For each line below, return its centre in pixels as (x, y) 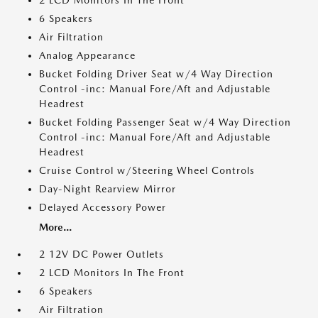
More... (55, 227)
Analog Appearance (87, 55)
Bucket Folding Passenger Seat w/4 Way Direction (165, 122)
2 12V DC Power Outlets (102, 254)
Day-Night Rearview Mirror (108, 189)
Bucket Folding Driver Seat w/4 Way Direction (156, 74)
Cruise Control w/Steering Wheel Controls (147, 170)
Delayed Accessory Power (103, 207)
